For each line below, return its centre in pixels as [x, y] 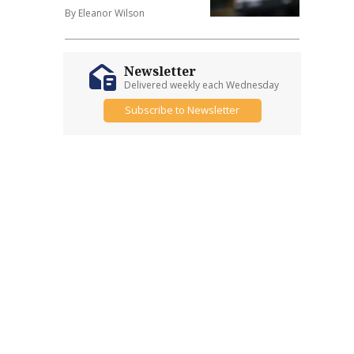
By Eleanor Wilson [105, 13]
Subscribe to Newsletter [183, 110]
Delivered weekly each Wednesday [201, 85]
